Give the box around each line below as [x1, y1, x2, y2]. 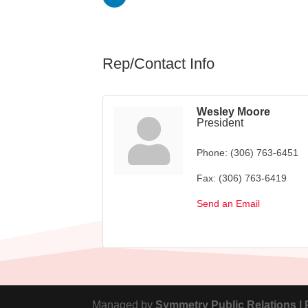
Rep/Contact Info [102, 54, 215, 72]
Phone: [197, 146, 228, 158]
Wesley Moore [197, 105, 271, 118]
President [197, 116, 244, 129]
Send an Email [197, 197, 261, 209]
